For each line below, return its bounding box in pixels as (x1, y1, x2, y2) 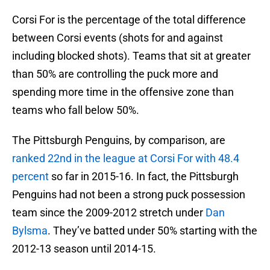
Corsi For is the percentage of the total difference (12, 13, 246, 27)
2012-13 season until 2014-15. (12, 242, 156, 256)
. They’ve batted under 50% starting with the (48, 224, 257, 237)
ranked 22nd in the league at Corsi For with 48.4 (12, 152, 239, 165)
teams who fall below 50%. (12, 104, 139, 117)
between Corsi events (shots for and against (12, 31, 223, 45)
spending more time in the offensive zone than (12, 86, 234, 99)
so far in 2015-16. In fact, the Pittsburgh (49, 170, 239, 183)
